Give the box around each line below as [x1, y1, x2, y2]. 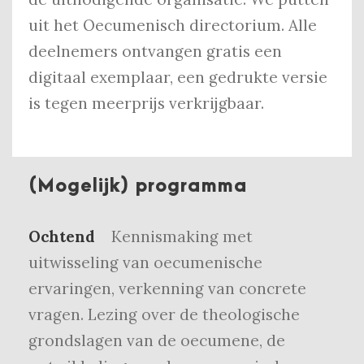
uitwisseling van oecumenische [28, 253, 262, 273]
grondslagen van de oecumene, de [28, 331, 285, 351]
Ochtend [28, 227, 95, 247]
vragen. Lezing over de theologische [28, 305, 300, 325]
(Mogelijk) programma [28, 175, 248, 197]
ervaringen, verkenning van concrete [28, 279, 306, 299]
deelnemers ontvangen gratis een [28, 41, 282, 62]
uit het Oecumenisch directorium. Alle [28, 15, 317, 36]
